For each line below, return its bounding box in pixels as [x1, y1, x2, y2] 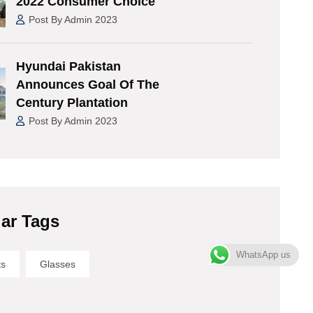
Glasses [40, 258, 76, 270]
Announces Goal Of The [16, 78, 160, 92]
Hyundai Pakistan [16, 59, 122, 74]
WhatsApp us [235, 249, 291, 260]
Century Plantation [16, 96, 129, 110]
